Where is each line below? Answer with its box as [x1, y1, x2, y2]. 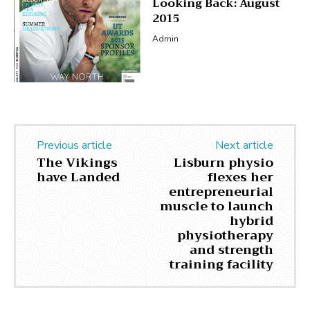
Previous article [37, 138, 112, 154]
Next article [215, 138, 273, 154]
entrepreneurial [168, 181, 273, 203]
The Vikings [37, 152, 118, 174]
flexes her [207, 166, 273, 189]
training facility [169, 253, 273, 276]
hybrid [229, 210, 273, 232]
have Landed [37, 166, 120, 189]
